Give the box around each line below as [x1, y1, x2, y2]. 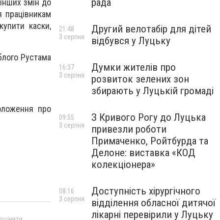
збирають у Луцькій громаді [91, 85, 214, 97]
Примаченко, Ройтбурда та [91, 135, 208, 147]
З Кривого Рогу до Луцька [91, 111, 206, 123]
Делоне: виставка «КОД [91, 147, 195, 159]
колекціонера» [91, 159, 155, 170]
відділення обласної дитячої [91, 197, 216, 209]
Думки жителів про [91, 61, 176, 73]
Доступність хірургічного [91, 185, 200, 197]
